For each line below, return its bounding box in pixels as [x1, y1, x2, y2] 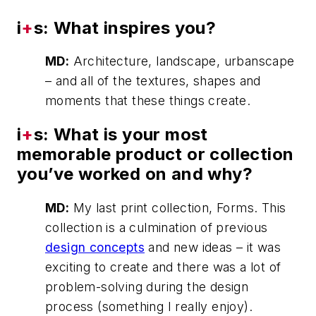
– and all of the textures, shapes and [45, 73, 261, 89]
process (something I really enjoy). [45, 299, 253, 315]
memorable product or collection [17, 144, 294, 165]
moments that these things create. [45, 93, 251, 109]
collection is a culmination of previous [45, 220, 268, 236]
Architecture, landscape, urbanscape [69, 54, 295, 69]
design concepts [45, 240, 145, 255]
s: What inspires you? [33, 17, 217, 38]
